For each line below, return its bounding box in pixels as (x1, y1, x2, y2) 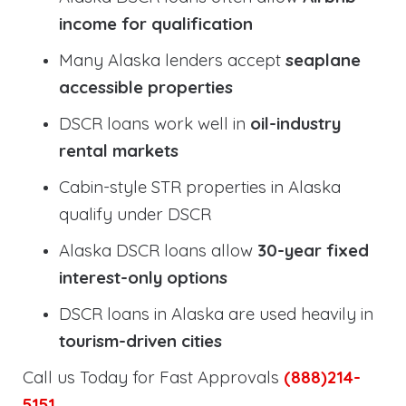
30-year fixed (257, 239, 369, 262)
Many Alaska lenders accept (59, 49, 285, 72)
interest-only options (59, 266, 227, 289)
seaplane (285, 49, 361, 72)
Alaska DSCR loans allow (59, 239, 257, 262)
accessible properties (59, 76, 233, 99)
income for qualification (59, 13, 253, 35)
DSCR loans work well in (59, 112, 250, 135)
